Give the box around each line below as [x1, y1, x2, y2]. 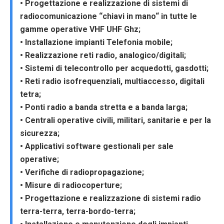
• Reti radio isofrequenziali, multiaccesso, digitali [20, 76, 204, 86]
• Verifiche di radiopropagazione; [20, 167, 144, 177]
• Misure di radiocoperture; [20, 180, 122, 190]
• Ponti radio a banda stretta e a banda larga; [20, 102, 187, 112]
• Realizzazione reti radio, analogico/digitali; [20, 50, 186, 60]
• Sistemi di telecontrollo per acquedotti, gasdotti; [20, 63, 208, 73]
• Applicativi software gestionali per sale [20, 141, 173, 151]
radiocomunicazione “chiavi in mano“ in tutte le [20, 11, 197, 21]
